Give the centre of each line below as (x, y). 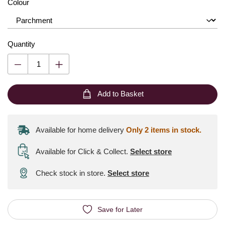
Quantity (21, 44)
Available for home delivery (81, 130)
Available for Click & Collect (82, 151)
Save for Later (120, 209)
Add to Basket (120, 94)
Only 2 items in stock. (164, 130)
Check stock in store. (72, 173)
